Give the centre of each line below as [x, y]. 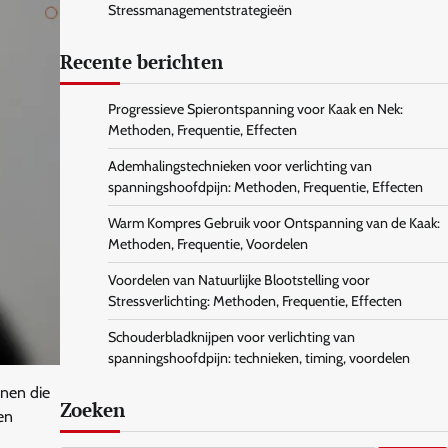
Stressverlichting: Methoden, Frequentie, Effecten [254, 301]
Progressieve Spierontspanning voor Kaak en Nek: [255, 109]
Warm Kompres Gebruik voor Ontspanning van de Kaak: [273, 223]
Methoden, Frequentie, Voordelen [207, 244]
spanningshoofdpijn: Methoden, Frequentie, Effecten [265, 187]
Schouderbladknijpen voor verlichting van [231, 337]
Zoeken [92, 409]
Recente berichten [141, 61]
